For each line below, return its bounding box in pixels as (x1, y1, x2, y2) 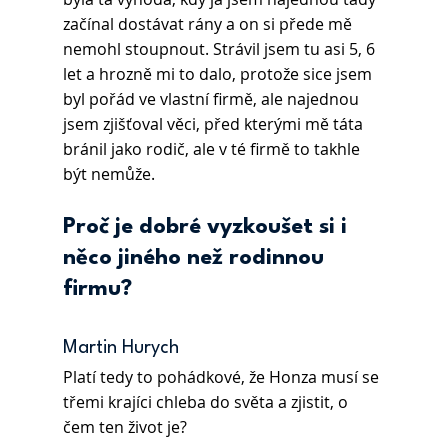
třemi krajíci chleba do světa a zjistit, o (62, 391, 352, 414)
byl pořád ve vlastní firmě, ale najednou (62, 88, 363, 111)
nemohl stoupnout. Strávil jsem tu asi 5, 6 (62, 38, 379, 61)
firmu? (62, 278, 132, 301)
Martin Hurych (62, 339, 184, 358)
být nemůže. (62, 163, 155, 186)
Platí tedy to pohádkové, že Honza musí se (62, 366, 383, 389)
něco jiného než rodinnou (62, 247, 330, 270)
